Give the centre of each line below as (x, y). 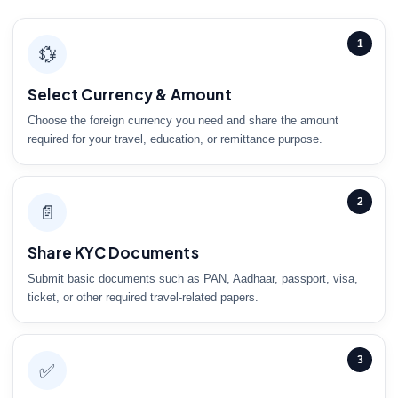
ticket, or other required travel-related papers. (143, 298)
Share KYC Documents (113, 253)
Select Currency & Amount (130, 95)
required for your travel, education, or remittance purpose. (175, 139)
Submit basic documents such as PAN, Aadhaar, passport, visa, (193, 279)
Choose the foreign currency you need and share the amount (183, 121)
